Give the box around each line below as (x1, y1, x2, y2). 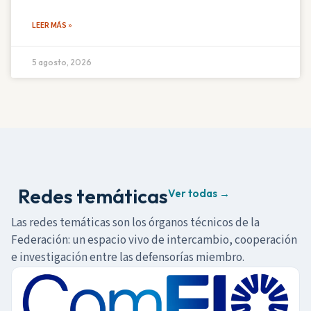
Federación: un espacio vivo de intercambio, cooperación (11, 232, 297, 249)
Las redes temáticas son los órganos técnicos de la (11, 215, 260, 232)
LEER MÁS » (32, 19, 72, 32)
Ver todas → (168, 187, 230, 201)
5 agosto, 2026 (32, 57, 92, 68)
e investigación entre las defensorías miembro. (11, 249, 244, 267)
